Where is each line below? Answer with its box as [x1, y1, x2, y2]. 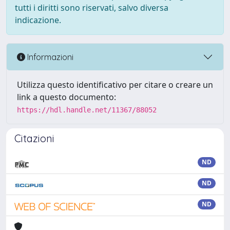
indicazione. [15, 14, 61, 26]
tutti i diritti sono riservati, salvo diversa [15, 2, 168, 13]
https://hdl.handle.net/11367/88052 [17, 106, 157, 114]
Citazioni [14, 132, 54, 145]
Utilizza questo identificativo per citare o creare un [17, 79, 213, 90]
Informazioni [25, 51, 73, 62]
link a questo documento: [17, 91, 116, 103]
